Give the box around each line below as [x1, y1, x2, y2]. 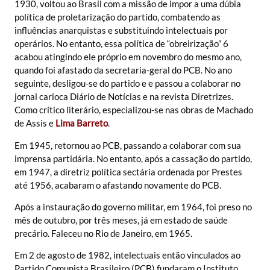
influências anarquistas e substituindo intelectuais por [14, 25, 228, 36]
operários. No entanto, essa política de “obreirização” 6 [14, 38, 228, 49]
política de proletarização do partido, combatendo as [14, 11, 221, 23]
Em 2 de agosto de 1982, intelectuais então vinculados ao [14, 250, 240, 261]
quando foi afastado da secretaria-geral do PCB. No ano [14, 64, 232, 76]
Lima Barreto [55, 118, 108, 129]
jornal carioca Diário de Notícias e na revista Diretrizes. [14, 91, 233, 102]
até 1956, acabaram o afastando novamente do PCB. [14, 179, 221, 190]
